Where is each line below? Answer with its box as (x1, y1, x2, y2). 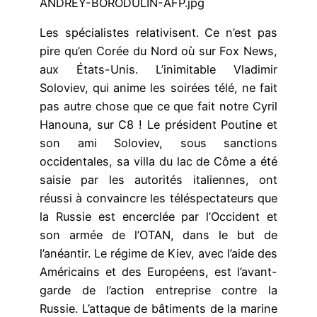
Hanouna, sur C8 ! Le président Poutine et (40, 117, 277, 132)
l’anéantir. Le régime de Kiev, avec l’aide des (40, 246, 277, 261)
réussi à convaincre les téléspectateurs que (40, 191, 277, 206)
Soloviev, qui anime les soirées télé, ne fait (40, 81, 277, 96)
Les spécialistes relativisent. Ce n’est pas (40, 25, 277, 40)
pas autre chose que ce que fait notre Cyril (40, 99, 277, 114)
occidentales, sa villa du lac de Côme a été (40, 154, 277, 169)
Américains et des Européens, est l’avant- (40, 265, 277, 279)
